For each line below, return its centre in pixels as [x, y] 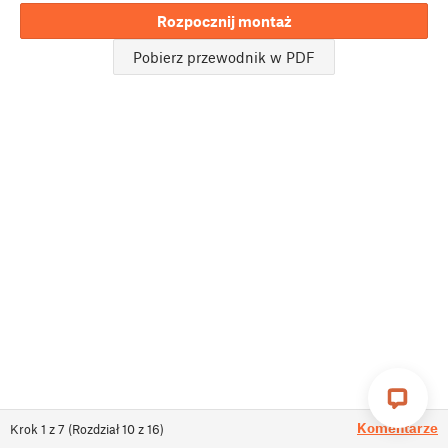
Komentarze [397, 427]
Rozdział [95, 429]
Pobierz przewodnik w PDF [224, 57]
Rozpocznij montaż [224, 21]
